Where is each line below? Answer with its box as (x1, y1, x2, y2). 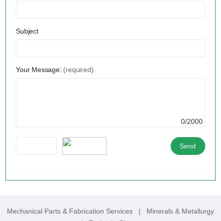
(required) (63, 66, 94, 74)
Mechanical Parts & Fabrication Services (7, 207, 135, 216)
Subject (16, 27, 38, 36)
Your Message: (16, 66, 64, 74)
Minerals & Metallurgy (147, 207, 214, 216)
